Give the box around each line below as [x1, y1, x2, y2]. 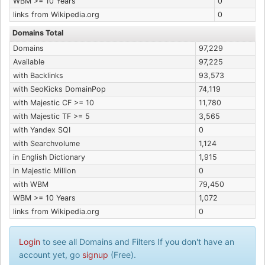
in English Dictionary [13, 153, 85, 161]
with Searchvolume [13, 139, 80, 148]
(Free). [108, 250, 136, 260]
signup [82, 250, 108, 260]
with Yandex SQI [13, 125, 70, 134]
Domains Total [12, 28, 63, 37]
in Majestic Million [13, 166, 76, 175]
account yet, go [19, 250, 82, 260]
